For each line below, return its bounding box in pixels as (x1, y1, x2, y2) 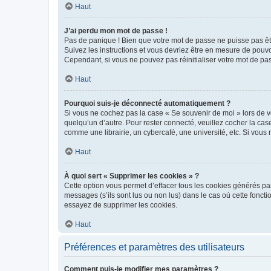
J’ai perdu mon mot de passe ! (64, 27, 168, 35)
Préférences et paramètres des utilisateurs (64, 242, 244, 252)
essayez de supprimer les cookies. (64, 201, 177, 209)
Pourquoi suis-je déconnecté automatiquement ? (64, 99, 230, 108)
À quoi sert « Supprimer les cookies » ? (64, 172, 199, 180)
